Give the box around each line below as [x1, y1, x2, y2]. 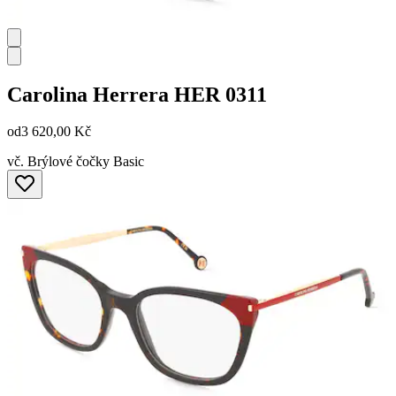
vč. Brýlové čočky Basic [7, 154, 144, 170]
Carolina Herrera [7, 82, 169, 106]
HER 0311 [174, 82, 267, 106]
